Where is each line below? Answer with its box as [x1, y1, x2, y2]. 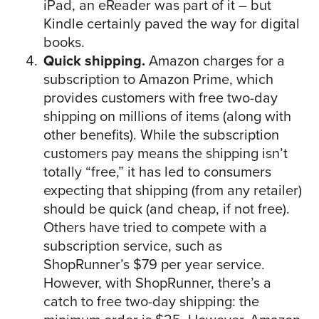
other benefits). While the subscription [43, 124, 279, 146]
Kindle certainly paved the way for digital [43, 13, 300, 35]
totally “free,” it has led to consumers [43, 161, 271, 183]
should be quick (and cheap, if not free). [43, 198, 290, 220]
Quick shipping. [43, 50, 145, 72]
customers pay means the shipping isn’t [43, 142, 288, 164]
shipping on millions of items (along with [43, 105, 291, 127]
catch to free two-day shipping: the [43, 291, 259, 313]
